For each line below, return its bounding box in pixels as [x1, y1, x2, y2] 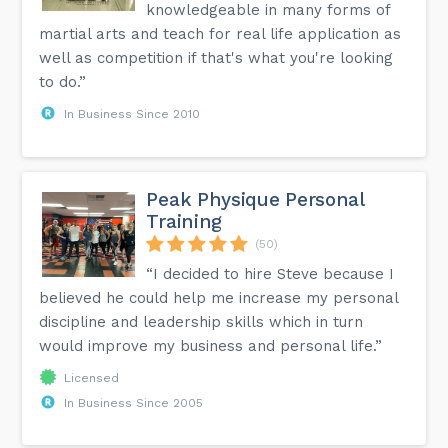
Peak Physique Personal [146, 187, 364, 211]
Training [146, 209, 223, 233]
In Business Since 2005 [64, 395, 204, 410]
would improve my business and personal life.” [39, 336, 383, 355]
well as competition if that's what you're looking [39, 48, 394, 67]
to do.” [39, 72, 87, 91]
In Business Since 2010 [64, 106, 201, 121]
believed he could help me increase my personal [39, 288, 399, 307]
